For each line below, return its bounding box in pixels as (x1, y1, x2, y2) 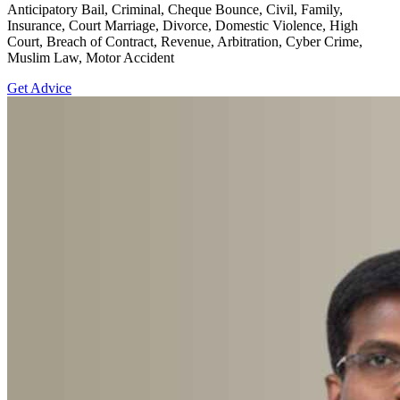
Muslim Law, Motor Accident (7, 50, 174, 66)
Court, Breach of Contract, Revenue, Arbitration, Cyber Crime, (7, 34, 362, 50)
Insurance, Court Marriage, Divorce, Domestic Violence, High (7, 18, 358, 34)
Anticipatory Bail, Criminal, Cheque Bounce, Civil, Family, (7, 2, 343, 18)
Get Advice (7, 80, 71, 96)
